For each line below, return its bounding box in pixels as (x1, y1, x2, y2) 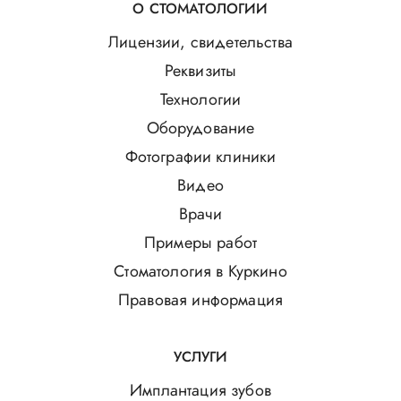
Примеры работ (143, 231, 258, 255)
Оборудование (146, 116, 255, 141)
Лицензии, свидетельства (108, 30, 293, 55)
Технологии (159, 88, 242, 112)
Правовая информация (117, 288, 284, 312)
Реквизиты (164, 59, 237, 83)
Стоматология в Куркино (114, 260, 287, 284)
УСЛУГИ (173, 346, 228, 368)
